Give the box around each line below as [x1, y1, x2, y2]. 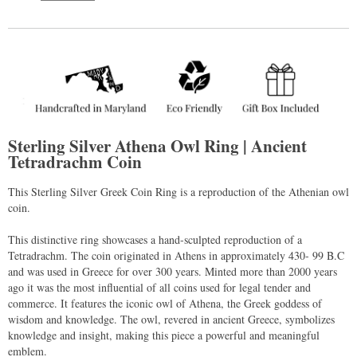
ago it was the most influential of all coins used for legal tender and [8, 279, 311, 295]
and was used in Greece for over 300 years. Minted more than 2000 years [8, 263, 337, 279]
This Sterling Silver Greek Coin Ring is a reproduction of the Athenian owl [8, 183, 349, 199]
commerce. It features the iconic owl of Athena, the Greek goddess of [8, 295, 322, 311]
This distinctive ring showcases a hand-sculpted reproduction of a [8, 231, 302, 247]
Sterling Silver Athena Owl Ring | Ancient [8, 134, 307, 159]
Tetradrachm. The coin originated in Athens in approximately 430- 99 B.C [8, 247, 344, 263]
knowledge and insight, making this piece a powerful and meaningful [8, 327, 320, 343]
